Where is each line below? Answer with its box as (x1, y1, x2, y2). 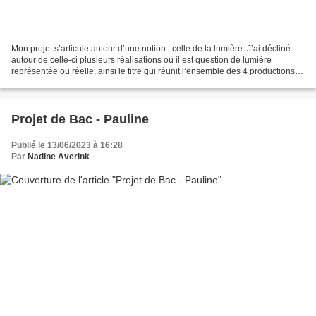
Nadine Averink (28, 151, 90, 162)
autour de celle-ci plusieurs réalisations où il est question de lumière (11, 54, 272, 65)
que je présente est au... (11, 77, 103, 87)
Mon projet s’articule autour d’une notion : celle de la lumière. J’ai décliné (11, 43, 291, 54)
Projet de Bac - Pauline (11, 111, 149, 126)
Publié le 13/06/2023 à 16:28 (11, 140, 123, 150)
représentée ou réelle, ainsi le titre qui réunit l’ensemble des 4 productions (11, 66, 295, 76)
